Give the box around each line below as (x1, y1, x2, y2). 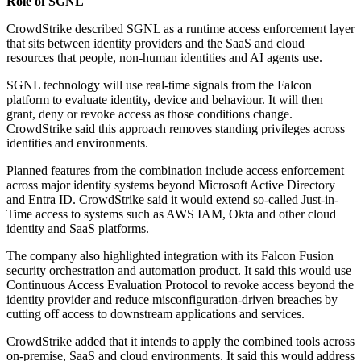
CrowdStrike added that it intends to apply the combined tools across (6, 334, 355, 349)
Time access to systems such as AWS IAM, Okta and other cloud (6, 207, 336, 222)
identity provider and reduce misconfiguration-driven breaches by (6, 293, 338, 307)
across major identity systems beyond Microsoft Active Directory (6, 178, 335, 193)
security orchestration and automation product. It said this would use (6, 263, 351, 278)
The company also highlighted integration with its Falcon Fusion (6, 249, 334, 263)
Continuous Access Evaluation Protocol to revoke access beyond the (6, 278, 354, 293)
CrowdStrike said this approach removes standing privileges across (6, 122, 345, 136)
